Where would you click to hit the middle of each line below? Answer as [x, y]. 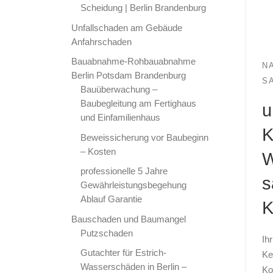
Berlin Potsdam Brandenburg [129, 76]
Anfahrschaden [101, 41]
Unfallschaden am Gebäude [127, 27]
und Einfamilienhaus [121, 118]
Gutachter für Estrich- [124, 253]
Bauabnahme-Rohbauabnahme [133, 62]
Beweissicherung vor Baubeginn [145, 137]
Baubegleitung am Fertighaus [139, 104]
